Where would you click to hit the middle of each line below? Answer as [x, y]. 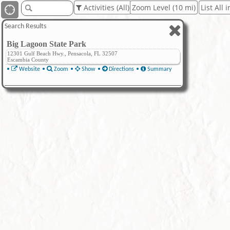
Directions [121, 69]
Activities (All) [106, 7]
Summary [159, 69]
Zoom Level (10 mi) [164, 7]
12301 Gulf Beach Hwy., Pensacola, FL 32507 [62, 53]
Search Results [25, 26]
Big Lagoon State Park [46, 44]
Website [29, 69]
